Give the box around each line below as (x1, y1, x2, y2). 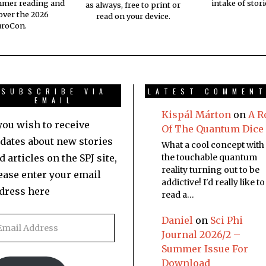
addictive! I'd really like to (161, 177, 265, 188)
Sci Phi (210, 214, 243, 226)
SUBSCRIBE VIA (1, 86, 107, 97)
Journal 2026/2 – (161, 228, 240, 240)
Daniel (161, 214, 193, 226)
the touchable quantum (161, 152, 257, 163)
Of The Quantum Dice (161, 123, 264, 135)
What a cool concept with (161, 140, 264, 151)
